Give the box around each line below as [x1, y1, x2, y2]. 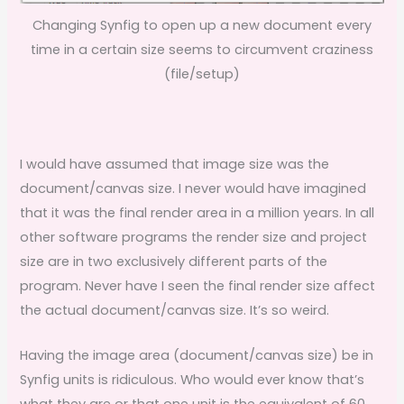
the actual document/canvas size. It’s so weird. [20, 300, 330, 319]
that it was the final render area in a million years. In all [20, 203, 375, 222]
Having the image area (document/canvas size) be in [20, 345, 374, 364]
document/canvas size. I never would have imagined [20, 179, 367, 197]
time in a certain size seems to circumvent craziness [31, 41, 373, 60]
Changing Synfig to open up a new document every [32, 16, 372, 35]
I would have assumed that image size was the [20, 154, 330, 173]
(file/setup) [164, 65, 240, 84]
